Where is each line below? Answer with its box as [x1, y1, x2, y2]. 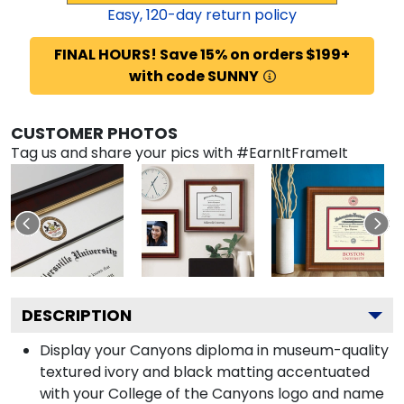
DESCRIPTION [22, 303, 132, 326]
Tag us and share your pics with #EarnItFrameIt [11, 142, 348, 163]
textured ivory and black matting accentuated [40, 361, 370, 382]
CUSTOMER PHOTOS [11, 121, 178, 144]
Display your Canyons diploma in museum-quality [40, 339, 389, 361]
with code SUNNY [128, 65, 259, 87]
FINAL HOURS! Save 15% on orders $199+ [54, 43, 350, 65]
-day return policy [168, 4, 297, 25]
